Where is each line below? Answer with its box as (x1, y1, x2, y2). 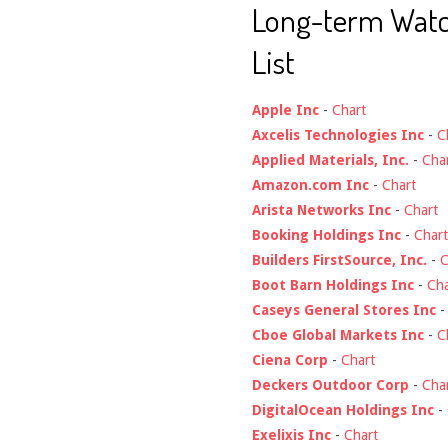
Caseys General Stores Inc (252, 301, 436, 318)
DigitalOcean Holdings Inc (252, 401, 434, 418)
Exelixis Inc (252, 426, 331, 443)
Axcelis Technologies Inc (252, 126, 424, 143)
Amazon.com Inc (252, 176, 369, 193)
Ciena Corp (252, 351, 328, 368)
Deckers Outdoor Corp (252, 376, 409, 393)
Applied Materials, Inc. (252, 151, 409, 168)
